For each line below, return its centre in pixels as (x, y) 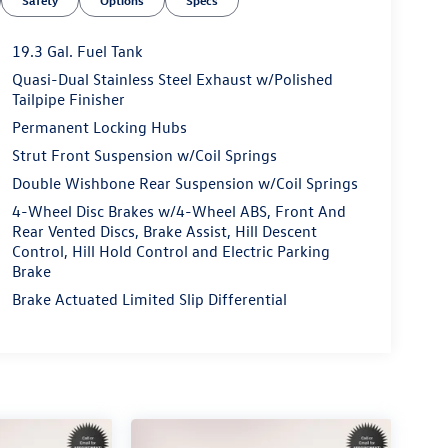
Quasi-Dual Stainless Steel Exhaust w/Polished (172, 79)
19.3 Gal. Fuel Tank (77, 51)
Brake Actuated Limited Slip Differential (149, 299)
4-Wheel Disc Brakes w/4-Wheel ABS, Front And (178, 211)
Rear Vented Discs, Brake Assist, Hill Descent (164, 231)
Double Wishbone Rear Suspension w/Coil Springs (184, 183)
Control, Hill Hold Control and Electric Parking (170, 251)
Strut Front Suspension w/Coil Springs (144, 155)
